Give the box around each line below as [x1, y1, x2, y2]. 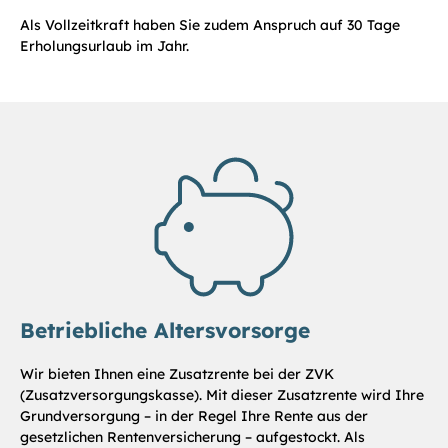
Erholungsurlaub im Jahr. [20, 37, 189, 56]
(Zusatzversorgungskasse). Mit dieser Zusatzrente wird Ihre [20, 386, 424, 405]
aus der [317, 407, 368, 426]
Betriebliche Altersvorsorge [20, 317, 310, 344]
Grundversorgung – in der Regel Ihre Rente [20, 407, 313, 426]
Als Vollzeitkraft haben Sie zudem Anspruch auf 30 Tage [20, 16, 400, 35]
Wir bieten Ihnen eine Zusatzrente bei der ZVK [20, 365, 334, 384]
